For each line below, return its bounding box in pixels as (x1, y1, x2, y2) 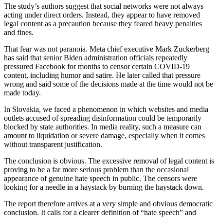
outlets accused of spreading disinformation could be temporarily (4, 113, 201, 122)
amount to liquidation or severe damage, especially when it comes (4, 131, 205, 140)
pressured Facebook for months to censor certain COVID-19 (4, 62, 190, 71)
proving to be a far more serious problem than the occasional (4, 165, 189, 174)
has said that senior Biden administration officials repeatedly (4, 53, 187, 62)
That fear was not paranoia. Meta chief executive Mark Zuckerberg (4, 44, 209, 53)
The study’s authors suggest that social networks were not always (4, 1, 203, 10)
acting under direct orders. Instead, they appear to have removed (4, 10, 200, 19)
